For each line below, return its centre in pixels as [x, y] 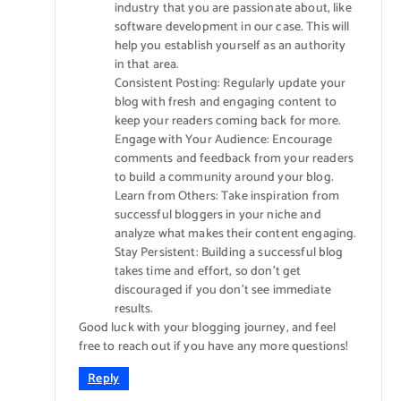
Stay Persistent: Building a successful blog [229, 253]
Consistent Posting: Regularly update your [230, 84]
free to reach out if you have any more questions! [213, 347]
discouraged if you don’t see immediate [222, 291]
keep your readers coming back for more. [227, 122]
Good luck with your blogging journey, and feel [207, 328]
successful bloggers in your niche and [218, 216]
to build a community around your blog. [224, 178]
